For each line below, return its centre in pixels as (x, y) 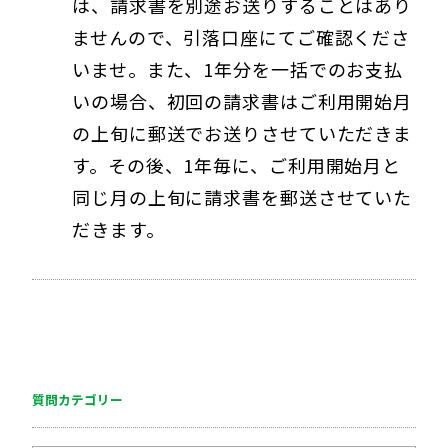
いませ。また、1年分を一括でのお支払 (238, 68)
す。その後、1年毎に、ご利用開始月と (237, 164)
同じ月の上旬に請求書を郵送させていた (242, 196)
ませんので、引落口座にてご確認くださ (241, 36)
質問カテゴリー (77, 399)
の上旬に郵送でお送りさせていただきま (242, 132)
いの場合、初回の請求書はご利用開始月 (242, 100)
